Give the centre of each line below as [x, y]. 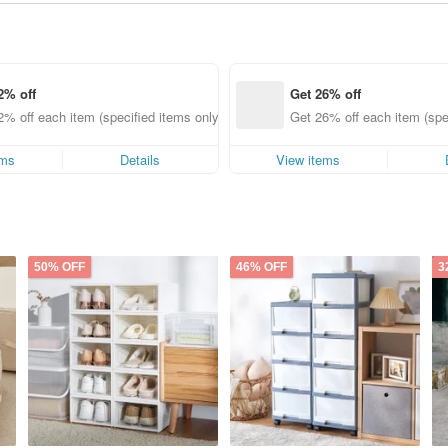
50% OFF [59, 267]
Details [140, 159]
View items [308, 159]
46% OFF [261, 267]
